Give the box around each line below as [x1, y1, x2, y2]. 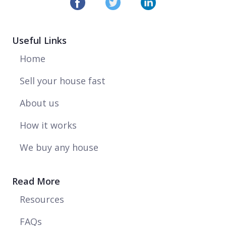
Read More [12, 175, 60, 187]
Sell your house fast [20, 74, 105, 87]
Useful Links [12, 34, 67, 46]
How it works [20, 119, 77, 131]
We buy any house [20, 141, 98, 153]
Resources [20, 193, 64, 205]
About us [20, 96, 59, 109]
